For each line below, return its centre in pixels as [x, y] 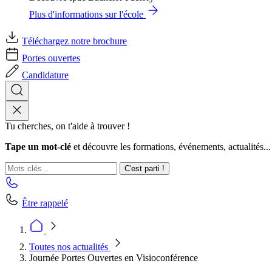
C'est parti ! [144, 168]
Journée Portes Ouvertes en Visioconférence [114, 258]
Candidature [45, 75]
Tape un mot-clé [38, 147]
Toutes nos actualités [70, 247]
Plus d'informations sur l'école [86, 14]
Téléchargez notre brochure [74, 41]
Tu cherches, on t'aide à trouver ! [67, 126]
